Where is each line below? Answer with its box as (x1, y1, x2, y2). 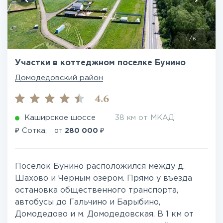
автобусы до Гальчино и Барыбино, (15, 199, 160, 206)
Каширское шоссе (24, 114, 96, 121)
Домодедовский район (15, 75, 103, 81)
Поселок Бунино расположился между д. (15, 163, 185, 170)
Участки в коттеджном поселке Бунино (15, 59, 186, 67)
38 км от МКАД (115, 114, 174, 121)
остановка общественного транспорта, (15, 187, 178, 194)
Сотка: (19, 127, 49, 134)
